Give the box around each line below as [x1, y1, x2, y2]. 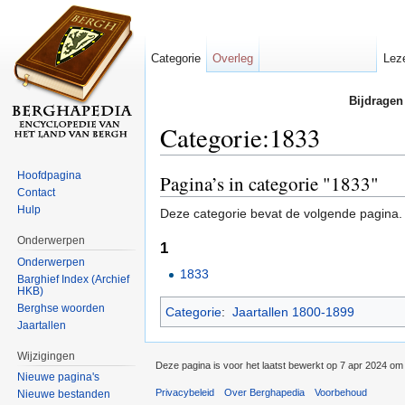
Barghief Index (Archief [17, 272, 130, 286]
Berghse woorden [17, 301, 106, 315]
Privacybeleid [155, 387, 214, 399]
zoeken [273, 155, 315, 170]
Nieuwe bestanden [17, 388, 111, 401]
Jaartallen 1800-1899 [231, 305, 354, 320]
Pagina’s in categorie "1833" [160, 170, 379, 196]
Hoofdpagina [17, 168, 82, 182]
